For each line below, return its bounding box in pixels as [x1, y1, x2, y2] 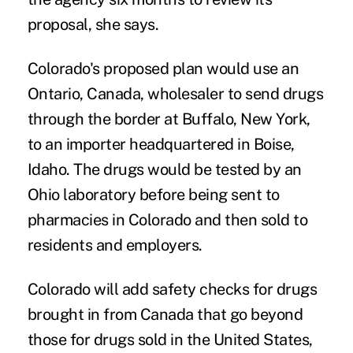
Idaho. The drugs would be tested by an [27, 160, 302, 180]
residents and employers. [27, 236, 203, 255]
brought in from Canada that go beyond [27, 305, 303, 325]
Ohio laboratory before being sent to [27, 185, 280, 205]
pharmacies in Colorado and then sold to [27, 210, 308, 230]
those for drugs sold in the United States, [27, 330, 313, 350]
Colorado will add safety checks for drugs [27, 280, 318, 299]
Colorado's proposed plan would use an [27, 59, 299, 79]
